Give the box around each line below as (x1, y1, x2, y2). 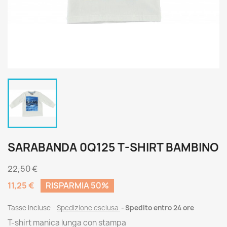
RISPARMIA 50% (46, 180, 109, 191)
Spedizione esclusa (57, 203, 120, 212)
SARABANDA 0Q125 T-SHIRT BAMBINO (8, 140, 219, 155)
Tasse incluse (8, 203, 52, 212)
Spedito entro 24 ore (125, 203, 194, 212)
